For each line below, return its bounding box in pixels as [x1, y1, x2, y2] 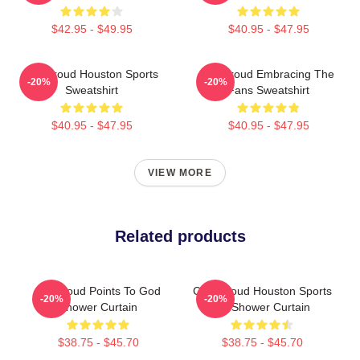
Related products [114, 227, 246, 245]
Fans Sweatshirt [227, 83, 309, 96]
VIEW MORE [148, 166, 212, 178]
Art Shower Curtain [214, 300, 310, 313]
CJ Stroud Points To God [35, 284, 161, 297]
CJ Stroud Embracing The [202, 67, 334, 80]
